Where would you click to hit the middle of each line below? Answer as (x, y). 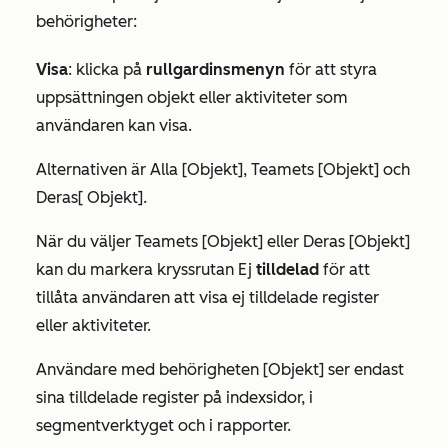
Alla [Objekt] (196, 170)
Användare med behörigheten (149, 370)
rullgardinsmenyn (215, 70)
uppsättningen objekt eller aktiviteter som (192, 98)
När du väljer (85, 242)
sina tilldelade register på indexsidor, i (174, 398)
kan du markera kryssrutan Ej (146, 270)
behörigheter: (86, 22)
